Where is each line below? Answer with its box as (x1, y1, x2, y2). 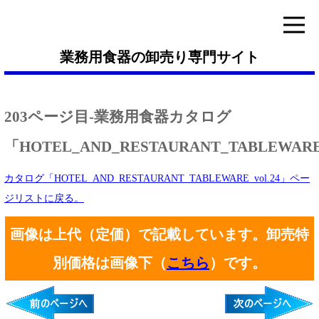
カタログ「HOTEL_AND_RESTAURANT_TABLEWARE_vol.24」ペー (4, 173, 310, 184)
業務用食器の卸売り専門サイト (60, 49, 259, 65)
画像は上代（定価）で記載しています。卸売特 (10, 226, 309, 242)
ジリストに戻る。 (4, 193, 84, 204)
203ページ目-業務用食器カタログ (4, 108, 231, 125)
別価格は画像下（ (53, 255, 167, 271)
